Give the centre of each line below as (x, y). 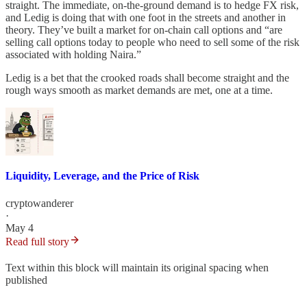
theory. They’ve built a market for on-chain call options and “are (144, 30)
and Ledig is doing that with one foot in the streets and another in (146, 18)
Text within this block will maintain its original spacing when (137, 267)
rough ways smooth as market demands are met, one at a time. (139, 90)
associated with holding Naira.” (73, 55)
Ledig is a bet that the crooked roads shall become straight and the (147, 78)
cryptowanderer (39, 203)
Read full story (37, 241)
